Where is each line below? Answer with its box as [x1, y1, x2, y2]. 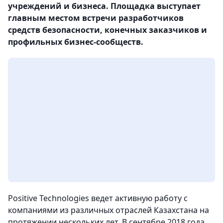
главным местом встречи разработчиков [8, 12, 184, 23]
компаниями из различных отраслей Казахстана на [8, 205, 209, 216]
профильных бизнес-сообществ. [8, 36, 143, 47]
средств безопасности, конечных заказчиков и [8, 24, 207, 35]
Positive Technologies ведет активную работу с [8, 193, 188, 204]
